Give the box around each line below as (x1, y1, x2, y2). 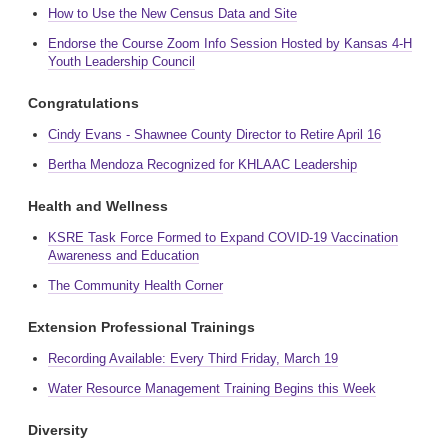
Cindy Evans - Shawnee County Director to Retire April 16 (48, 127, 381, 142)
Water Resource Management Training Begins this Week (48, 381, 376, 396)
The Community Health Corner (48, 278, 223, 293)
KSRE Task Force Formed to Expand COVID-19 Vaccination (48, 230, 398, 245)
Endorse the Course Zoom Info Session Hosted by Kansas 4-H (48, 36, 412, 51)
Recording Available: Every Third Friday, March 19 (48, 351, 338, 366)
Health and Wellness (28, 198, 168, 214)
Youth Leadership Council (48, 54, 195, 69)
